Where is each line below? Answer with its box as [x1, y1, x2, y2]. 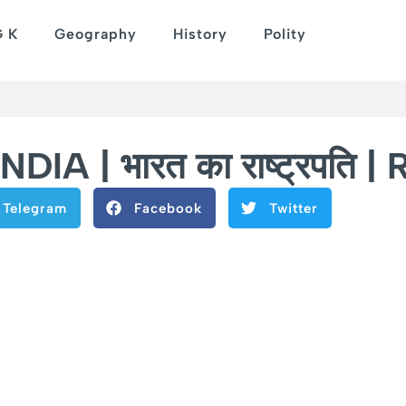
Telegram [3, 199, 67, 217]
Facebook [134, 199, 202, 217]
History [172, 25, 227, 43]
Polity [263, 25, 306, 43]
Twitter [269, 199, 318, 217]
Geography [53, 25, 137, 43]
